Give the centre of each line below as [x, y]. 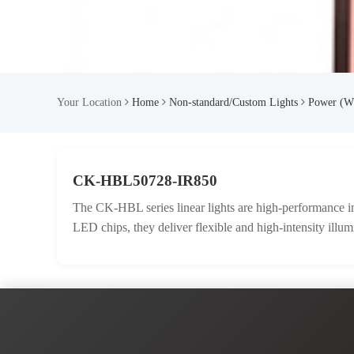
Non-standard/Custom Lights [233, 102]
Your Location [91, 102]
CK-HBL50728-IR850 [145, 181]
